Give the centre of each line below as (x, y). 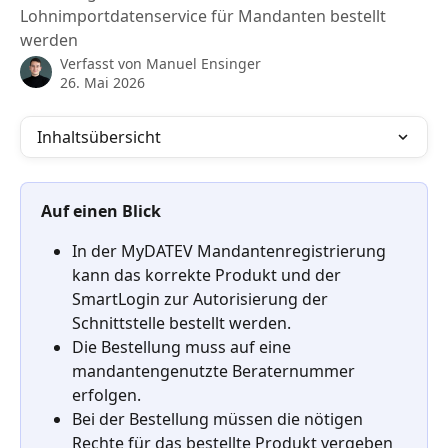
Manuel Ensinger (203, 63)
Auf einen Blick (101, 211)
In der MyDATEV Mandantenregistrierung (231, 251)
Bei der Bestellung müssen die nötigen (219, 419)
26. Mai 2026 (102, 82)
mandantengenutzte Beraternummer (215, 371)
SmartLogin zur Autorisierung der (202, 299)
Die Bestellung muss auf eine (183, 347)
